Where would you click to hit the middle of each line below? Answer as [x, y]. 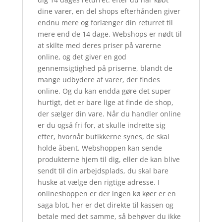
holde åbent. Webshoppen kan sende [100, 148]
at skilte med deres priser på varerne [99, 46]
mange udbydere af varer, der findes [99, 80]
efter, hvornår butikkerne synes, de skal [103, 137]
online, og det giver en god [82, 57]
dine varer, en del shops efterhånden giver [109, 11]
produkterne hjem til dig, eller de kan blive [109, 160]
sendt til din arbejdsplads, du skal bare [103, 171]
